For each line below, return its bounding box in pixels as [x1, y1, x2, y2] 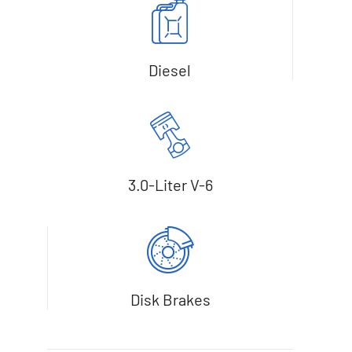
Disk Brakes [130, 290, 211, 310]
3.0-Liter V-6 [127, 175, 213, 195]
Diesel [148, 60, 192, 80]
